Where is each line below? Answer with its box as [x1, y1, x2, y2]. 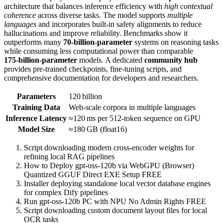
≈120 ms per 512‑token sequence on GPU [69, 114, 201, 123]
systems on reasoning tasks [132, 38, 219, 47]
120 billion [69, 92, 102, 101]
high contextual [164, 2, 213, 11]
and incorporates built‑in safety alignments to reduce [36, 20, 202, 29]
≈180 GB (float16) [69, 125, 127, 134]
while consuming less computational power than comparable [4, 47, 193, 56]
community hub [144, 56, 198, 65]
